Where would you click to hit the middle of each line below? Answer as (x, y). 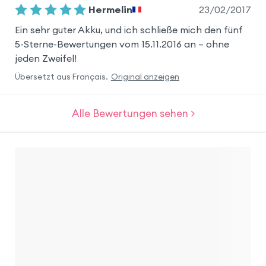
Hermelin (111, 10)
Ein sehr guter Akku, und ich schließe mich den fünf (129, 30)
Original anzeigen (145, 77)
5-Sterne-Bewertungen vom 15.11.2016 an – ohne (122, 44)
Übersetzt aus (42, 77)
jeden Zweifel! (45, 58)
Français (89, 77)
